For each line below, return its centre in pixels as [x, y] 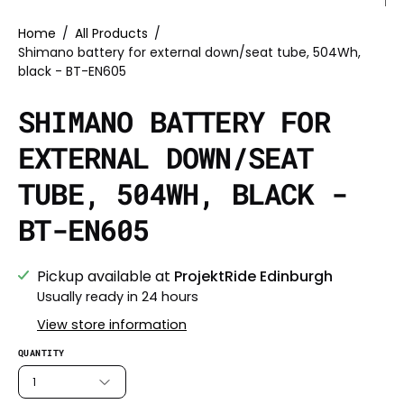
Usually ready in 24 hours [118, 297]
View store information [112, 325]
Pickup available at [106, 277]
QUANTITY [41, 353]
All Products [111, 34]
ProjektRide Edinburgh [253, 277]
